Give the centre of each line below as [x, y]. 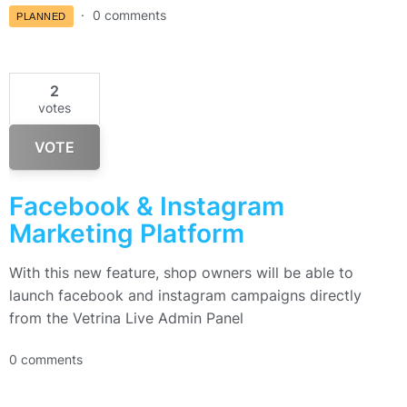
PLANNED [41, 17]
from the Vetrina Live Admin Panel [126, 318]
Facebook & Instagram [147, 207]
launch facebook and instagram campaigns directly [185, 296]
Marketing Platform [127, 234]
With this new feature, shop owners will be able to [181, 273]
